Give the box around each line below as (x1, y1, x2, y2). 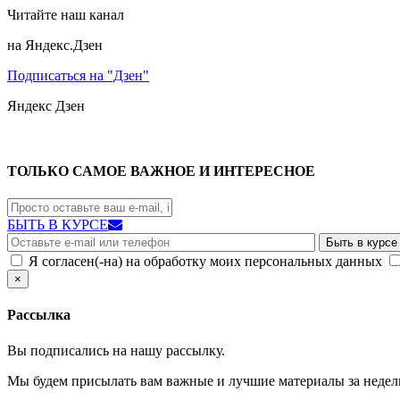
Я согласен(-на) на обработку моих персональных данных (29, 254, 382, 270)
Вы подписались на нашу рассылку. (7, 342, 225, 358)
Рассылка (7, 307, 71, 323)
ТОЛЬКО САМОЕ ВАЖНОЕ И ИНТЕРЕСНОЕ (7, 162, 315, 179)
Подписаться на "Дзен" (7, 67, 149, 83)
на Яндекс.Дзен (7, 37, 103, 53)
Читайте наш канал (7, 6, 124, 22)
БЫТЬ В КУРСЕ (7, 217, 108, 233)
